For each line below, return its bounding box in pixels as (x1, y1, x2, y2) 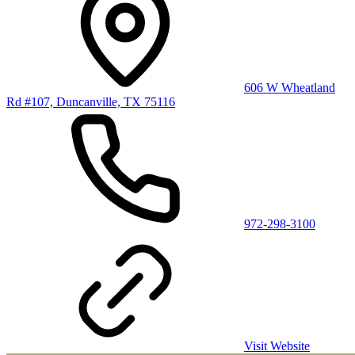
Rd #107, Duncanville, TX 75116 (6, 94, 175, 109)
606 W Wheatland (244, 80, 335, 94)
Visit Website (244, 338, 310, 353)
